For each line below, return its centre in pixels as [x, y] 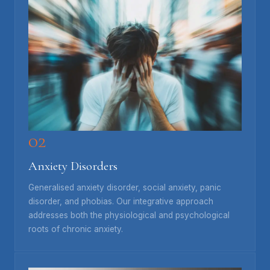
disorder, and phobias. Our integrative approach [121, 201]
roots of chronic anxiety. [76, 229]
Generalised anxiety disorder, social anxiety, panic [125, 187]
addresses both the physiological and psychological [129, 215]
